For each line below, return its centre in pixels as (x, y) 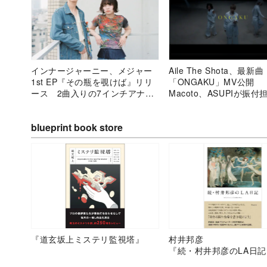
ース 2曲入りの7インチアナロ (93, 93)
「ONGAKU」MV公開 (216, 81)
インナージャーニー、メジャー (92, 70)
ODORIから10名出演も (215, 104)
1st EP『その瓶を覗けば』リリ (92, 81)
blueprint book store (77, 127)
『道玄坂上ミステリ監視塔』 (88, 239)
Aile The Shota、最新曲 (216, 70)
